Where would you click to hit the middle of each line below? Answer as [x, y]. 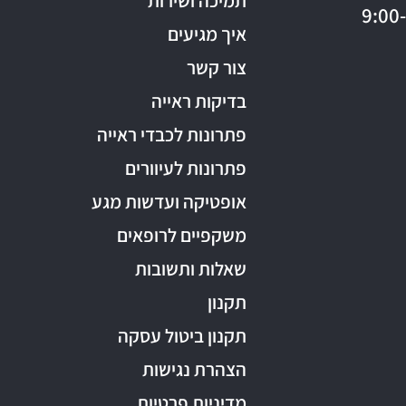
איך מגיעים [207, 34]
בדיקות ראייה [198, 101]
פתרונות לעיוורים [185, 169]
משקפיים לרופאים [181, 236]
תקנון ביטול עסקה [182, 336]
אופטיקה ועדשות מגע [169, 202]
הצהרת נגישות [194, 370]
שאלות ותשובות [190, 269]
